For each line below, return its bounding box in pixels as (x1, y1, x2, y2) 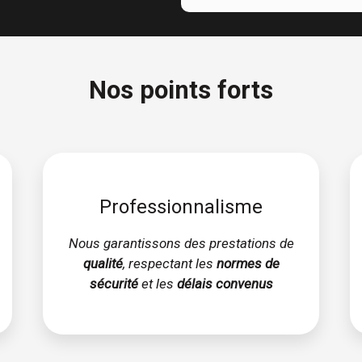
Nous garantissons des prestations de (68, 235, 294, 252)
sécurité (89, 276, 138, 293)
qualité (82, 255, 123, 272)
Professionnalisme (99, 196, 263, 219)
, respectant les (122, 255, 217, 272)
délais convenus (173, 276, 273, 293)
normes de (216, 255, 280, 272)
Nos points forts (89, 75, 273, 106)
